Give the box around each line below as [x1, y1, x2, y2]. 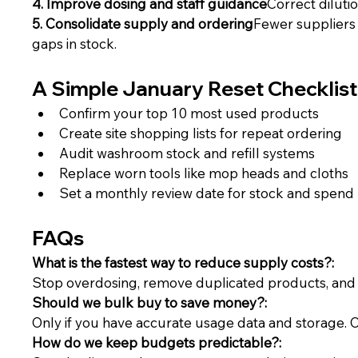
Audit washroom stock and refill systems [59, 145, 316, 162]
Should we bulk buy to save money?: [32, 294, 268, 312]
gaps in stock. [32, 35, 117, 53]
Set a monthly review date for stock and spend [59, 185, 355, 202]
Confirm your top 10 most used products [59, 105, 320, 122]
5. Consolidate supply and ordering [32, 15, 254, 33]
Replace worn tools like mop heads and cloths [59, 165, 349, 182]
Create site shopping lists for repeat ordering [59, 125, 343, 142]
